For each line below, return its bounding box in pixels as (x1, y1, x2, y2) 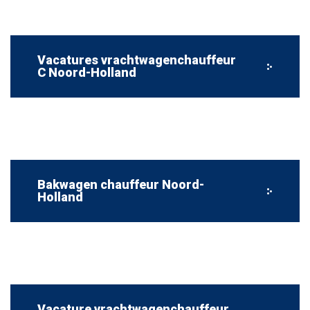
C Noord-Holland (37, 65, 136, 80)
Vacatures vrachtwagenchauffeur (37, 53, 236, 67)
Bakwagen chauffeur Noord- (37, 177, 204, 192)
